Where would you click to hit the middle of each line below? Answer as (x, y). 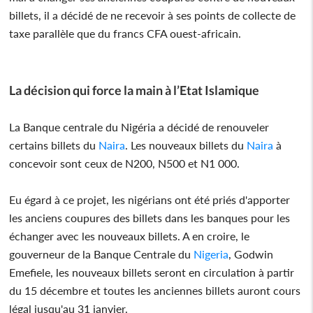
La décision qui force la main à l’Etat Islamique (134, 90)
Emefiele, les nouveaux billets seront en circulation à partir (152, 272)
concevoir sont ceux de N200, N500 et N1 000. (125, 163)
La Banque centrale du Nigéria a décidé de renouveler (139, 126)
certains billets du (53, 145)
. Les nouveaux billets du (185, 145)
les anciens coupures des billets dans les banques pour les (150, 217)
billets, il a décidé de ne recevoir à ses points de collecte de (153, 15)
